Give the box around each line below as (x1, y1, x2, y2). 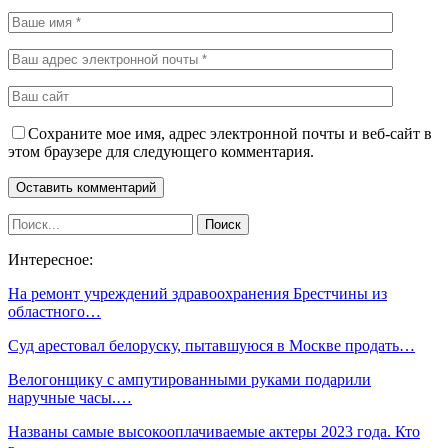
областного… (8, 302, 101, 320)
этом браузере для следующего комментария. (8, 142, 314, 160)
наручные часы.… (8, 388, 132, 406)
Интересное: (8, 250, 93, 268)
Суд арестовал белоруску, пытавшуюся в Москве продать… (8, 336, 415, 354)
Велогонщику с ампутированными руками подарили (8, 370, 371, 388)
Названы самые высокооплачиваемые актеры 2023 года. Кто (8, 422, 420, 440)
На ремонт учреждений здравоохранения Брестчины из (8, 284, 387, 302)
